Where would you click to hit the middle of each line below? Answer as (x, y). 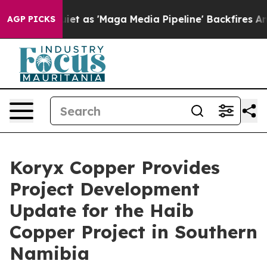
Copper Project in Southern (133, 232)
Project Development (105, 189)
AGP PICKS (31, 19)
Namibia (49, 253)
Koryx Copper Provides (115, 167)
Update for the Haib (102, 210)
